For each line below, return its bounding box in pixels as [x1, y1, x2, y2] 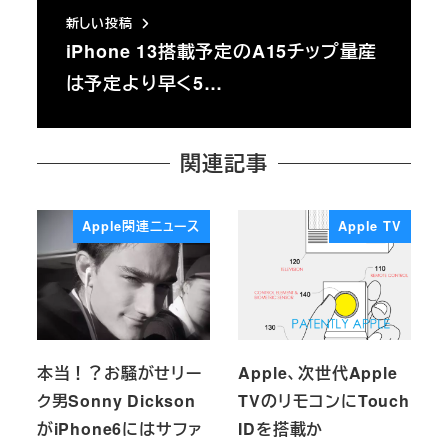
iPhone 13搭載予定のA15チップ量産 [65, 38, 378, 65]
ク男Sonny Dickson [36, 388, 196, 412]
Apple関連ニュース [82, 216, 201, 235]
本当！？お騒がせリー [36, 360, 202, 384]
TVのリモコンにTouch [238, 388, 410, 412]
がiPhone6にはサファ [36, 416, 204, 440]
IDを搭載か [238, 416, 324, 440]
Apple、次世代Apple [238, 360, 398, 384]
